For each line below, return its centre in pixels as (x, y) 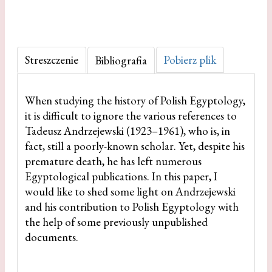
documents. (52, 237)
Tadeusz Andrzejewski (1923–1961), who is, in (127, 131)
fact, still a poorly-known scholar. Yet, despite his (135, 146)
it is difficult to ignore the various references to (131, 115)
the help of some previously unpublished (116, 222)
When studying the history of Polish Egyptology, (135, 100)
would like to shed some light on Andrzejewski (130, 191)
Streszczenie (52, 60)
